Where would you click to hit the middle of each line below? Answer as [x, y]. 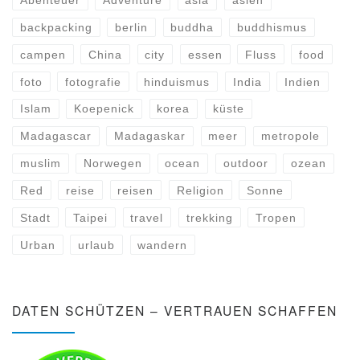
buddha [192, 27]
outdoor [245, 164]
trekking [209, 217]
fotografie [94, 82]
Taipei [91, 217]
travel [147, 217]
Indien [302, 82]
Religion [200, 190]
